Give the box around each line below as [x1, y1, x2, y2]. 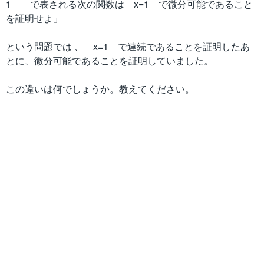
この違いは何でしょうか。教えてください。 [6, 82, 194, 95]
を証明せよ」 [6, 11, 72, 25]
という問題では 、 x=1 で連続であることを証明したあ [6, 39, 250, 53]
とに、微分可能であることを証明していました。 [6, 54, 213, 67]
